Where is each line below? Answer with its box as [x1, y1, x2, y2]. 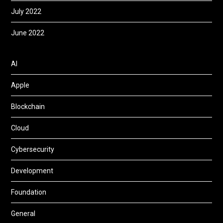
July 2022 [11, 7, 42, 15]
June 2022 [11, 28, 45, 37]
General [11, 209, 36, 218]
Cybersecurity [11, 145, 55, 153]
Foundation [11, 188, 47, 196]
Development [11, 166, 54, 175]
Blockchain [11, 102, 45, 111]
